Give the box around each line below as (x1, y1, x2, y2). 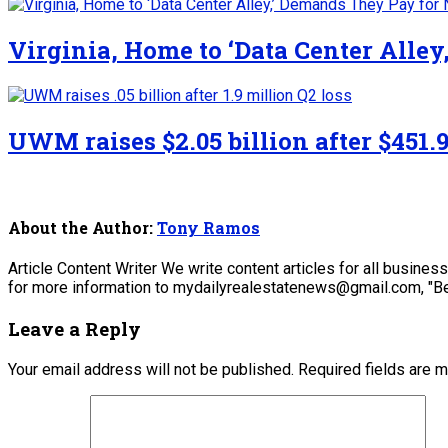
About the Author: (8, 216, 157, 238)
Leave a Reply (8, 315, 141, 341)
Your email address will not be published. (8, 359, 294, 379)
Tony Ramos (157, 216, 260, 238)
